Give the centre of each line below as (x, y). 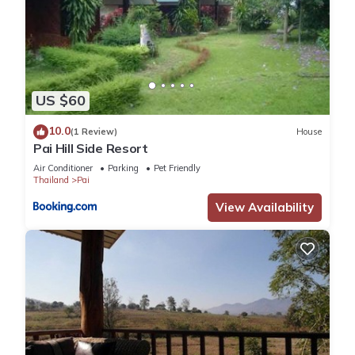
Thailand (51, 179)
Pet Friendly (177, 168)
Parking (123, 168)
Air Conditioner (63, 168)
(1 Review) (94, 132)
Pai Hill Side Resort (91, 148)
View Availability (265, 207)
